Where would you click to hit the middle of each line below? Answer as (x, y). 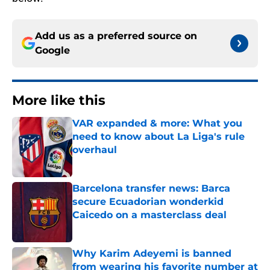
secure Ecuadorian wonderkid (148, 202)
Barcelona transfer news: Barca (151, 189)
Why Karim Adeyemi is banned (152, 254)
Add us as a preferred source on (116, 36)
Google (52, 51)
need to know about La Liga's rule (159, 137)
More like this (59, 101)
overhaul (95, 150)
